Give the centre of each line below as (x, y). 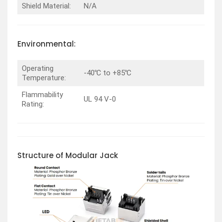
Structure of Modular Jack (68, 155)
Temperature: (44, 78)
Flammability (42, 94)
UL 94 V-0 (100, 99)
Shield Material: (46, 6)
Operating (37, 68)
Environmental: (47, 44)
